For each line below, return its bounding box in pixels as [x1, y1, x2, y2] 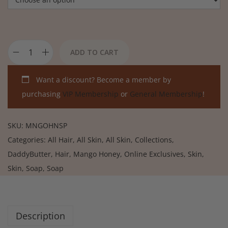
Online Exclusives [124, 149, 184, 159]
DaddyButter [8, 149, 51, 159]
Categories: [8, 134, 48, 145]
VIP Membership [63, 89, 119, 99]
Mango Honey [73, 149, 120, 159]
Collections [135, 134, 172, 145]
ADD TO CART [70, 47, 119, 57]
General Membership [130, 89, 203, 99]
